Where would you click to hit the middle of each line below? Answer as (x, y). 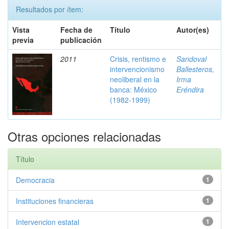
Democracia (35, 180)
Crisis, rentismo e (138, 59)
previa (23, 40)
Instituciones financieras (55, 201)
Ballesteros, (195, 69)
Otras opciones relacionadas (84, 136)
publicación (81, 40)
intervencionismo (137, 69)
